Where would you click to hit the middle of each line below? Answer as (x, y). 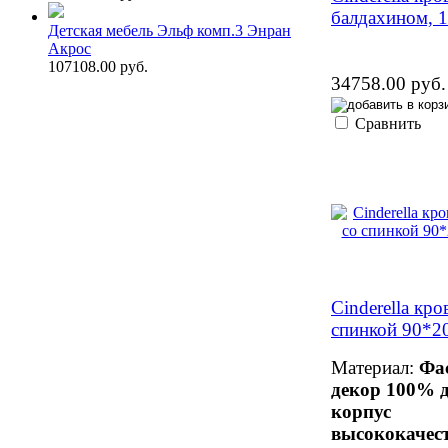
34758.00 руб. (388, 83)
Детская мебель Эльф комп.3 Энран (169, 31)
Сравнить (388, 123)
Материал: (375, 367)
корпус (361, 411)
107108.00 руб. (98, 67)
